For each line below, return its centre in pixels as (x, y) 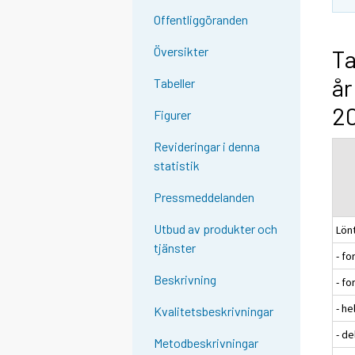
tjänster (175, 248)
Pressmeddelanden (204, 197)
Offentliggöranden (201, 20)
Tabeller (175, 83)
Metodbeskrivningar (206, 343)
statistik (177, 166)
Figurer (173, 115)
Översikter (181, 52)
